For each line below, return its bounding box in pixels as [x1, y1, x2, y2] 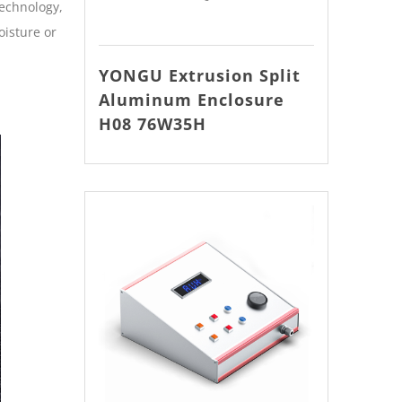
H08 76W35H [98, 112, 206, 135]
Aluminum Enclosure [98, 88, 284, 110]
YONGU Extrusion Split [98, 64, 301, 86]
